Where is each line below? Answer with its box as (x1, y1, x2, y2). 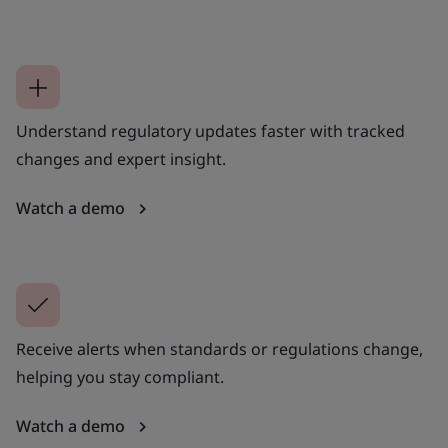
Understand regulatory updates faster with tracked (16, 119, 405, 142)
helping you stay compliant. (16, 365, 224, 388)
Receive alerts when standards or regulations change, (16, 337, 423, 360)
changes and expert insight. (16, 147, 226, 170)
